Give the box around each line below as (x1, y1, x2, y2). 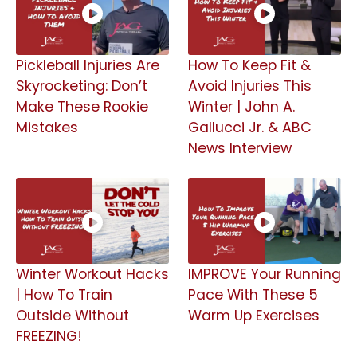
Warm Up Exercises (188, 305, 320, 325)
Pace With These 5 (188, 284, 318, 304)
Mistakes (16, 117, 78, 137)
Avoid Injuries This (188, 76, 312, 96)
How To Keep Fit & (188, 55, 311, 75)
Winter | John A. (188, 96, 295, 116)
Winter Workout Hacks (16, 264, 169, 284)
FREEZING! (16, 326, 82, 346)
